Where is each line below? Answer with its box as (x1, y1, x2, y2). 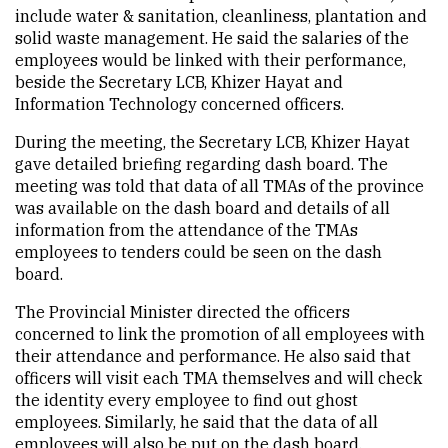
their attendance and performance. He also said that (15, 346, 411, 366)
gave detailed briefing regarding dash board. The (15, 154, 388, 174)
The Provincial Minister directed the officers (15, 302, 350, 322)
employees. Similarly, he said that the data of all (15, 412, 378, 432)
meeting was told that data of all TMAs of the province (15, 176, 424, 196)
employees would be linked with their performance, (15, 50, 406, 70)
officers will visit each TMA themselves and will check (15, 368, 422, 388)
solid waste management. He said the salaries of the (15, 28, 409, 48)
